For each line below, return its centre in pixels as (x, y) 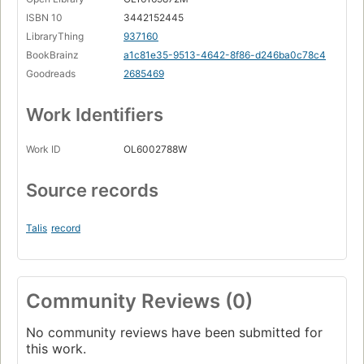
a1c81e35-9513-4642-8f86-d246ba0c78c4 (225, 54)
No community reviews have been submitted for (174, 332)
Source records (92, 190)
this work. (56, 348)
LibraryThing (55, 36)
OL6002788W (155, 149)
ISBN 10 (44, 17)
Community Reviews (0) (139, 301)
